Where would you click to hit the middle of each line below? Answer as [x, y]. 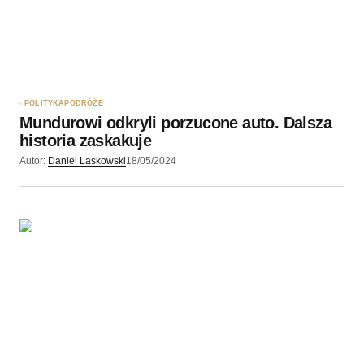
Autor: [32, 160]
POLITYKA [45, 103]
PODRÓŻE [84, 103]
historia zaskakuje [86, 140]
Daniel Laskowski [87, 160]
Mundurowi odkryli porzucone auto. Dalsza [175, 122]
